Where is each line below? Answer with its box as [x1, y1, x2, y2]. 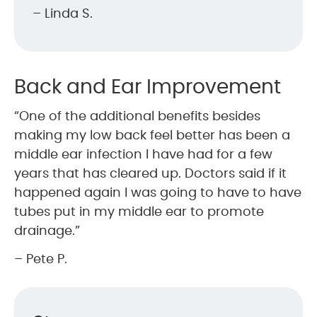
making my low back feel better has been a [14, 129, 290, 142]
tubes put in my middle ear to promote [14, 205, 264, 219]
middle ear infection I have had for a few [14, 148, 272, 161]
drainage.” [14, 224, 80, 238]
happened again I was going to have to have [14, 186, 301, 200]
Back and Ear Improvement [14, 77, 281, 98]
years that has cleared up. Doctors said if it [14, 167, 287, 180]
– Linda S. [33, 7, 93, 21]
